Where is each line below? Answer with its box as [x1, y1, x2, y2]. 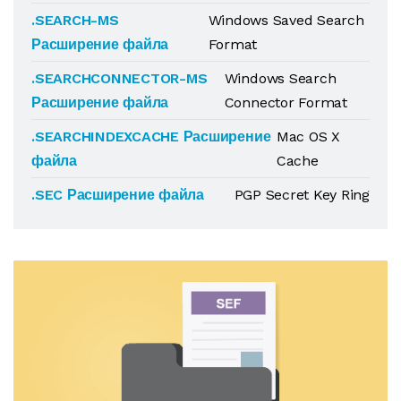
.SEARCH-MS [31, 12, 119, 29]
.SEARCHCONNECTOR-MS [31, 70, 208, 87]
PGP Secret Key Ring [234, 186, 370, 203]
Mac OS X [276, 128, 341, 145]
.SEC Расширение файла [31, 186, 204, 203]
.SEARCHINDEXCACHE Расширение [31, 128, 271, 145]
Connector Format [224, 94, 347, 111]
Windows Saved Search [208, 12, 364, 29]
